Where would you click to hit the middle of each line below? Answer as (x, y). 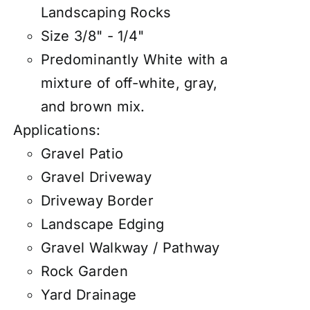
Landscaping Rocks (106, 13)
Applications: (57, 130)
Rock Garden (84, 272)
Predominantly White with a (134, 60)
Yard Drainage (89, 295)
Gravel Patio (82, 154)
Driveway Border (97, 201)
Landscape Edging (102, 225)
